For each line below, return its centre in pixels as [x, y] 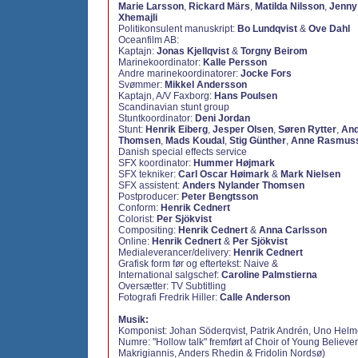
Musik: [133, 320]
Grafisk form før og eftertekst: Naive [195, 264]
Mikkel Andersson [206, 85]
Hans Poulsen [246, 96]
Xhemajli [138, 18]
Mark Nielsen [310, 174]
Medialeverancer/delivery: [176, 253]
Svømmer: [141, 85]
